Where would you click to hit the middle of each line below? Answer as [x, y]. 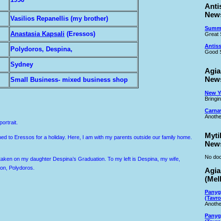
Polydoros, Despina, [42, 49]
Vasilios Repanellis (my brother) [59, 18]
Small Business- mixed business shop [69, 79]
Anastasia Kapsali [37, 34]
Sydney [22, 64]
